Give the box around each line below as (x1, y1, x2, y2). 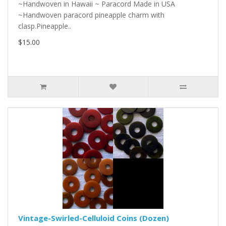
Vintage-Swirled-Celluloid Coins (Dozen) (18, 213, 169, 223)
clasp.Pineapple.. (18, 21, 71, 31)
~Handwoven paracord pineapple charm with (18, 10, 164, 20)
